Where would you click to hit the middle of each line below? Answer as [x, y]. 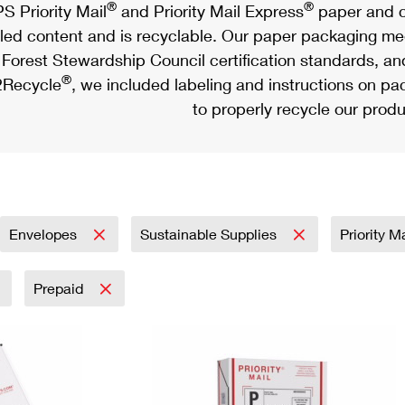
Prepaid [60, 288]
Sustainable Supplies [210, 234]
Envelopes [45, 234]
